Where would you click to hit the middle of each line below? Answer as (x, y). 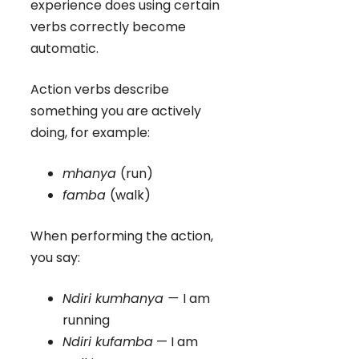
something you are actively (116, 111)
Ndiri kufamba (108, 342)
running (86, 321)
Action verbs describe (100, 90)
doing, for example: (90, 133)
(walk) (130, 196)
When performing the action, (122, 236)
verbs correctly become (108, 27)
